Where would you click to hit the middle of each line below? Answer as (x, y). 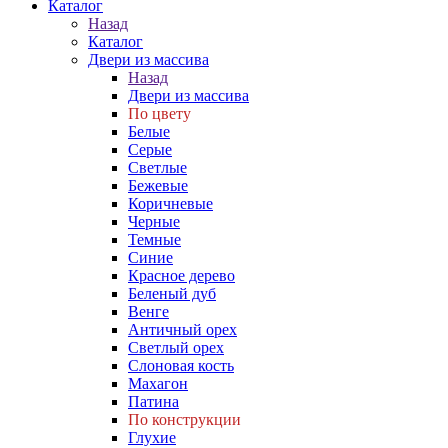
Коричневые (170, 203)
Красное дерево (181, 275)
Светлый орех (176, 347)
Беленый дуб (172, 293)
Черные (154, 221)
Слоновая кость (181, 365)
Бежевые (158, 185)
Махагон (158, 383)
